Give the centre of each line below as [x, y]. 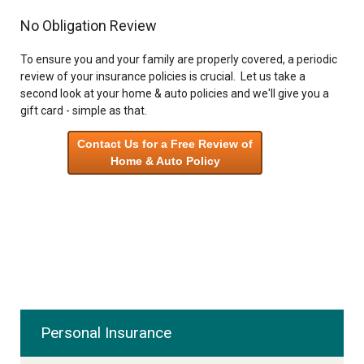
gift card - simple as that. [84, 110]
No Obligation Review [89, 26]
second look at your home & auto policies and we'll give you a [175, 93]
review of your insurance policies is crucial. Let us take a [163, 76]
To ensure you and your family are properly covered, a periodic [179, 59]
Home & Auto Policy [165, 161]
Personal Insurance [106, 333]
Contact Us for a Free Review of [165, 144]
